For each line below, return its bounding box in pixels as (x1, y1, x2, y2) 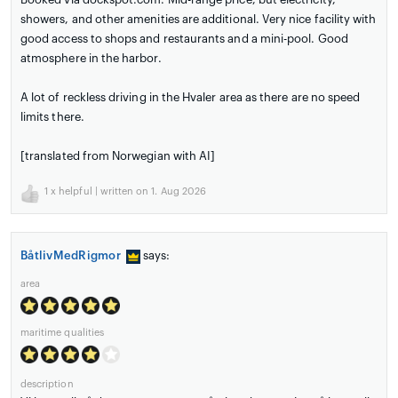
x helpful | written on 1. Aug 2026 (48, 187, 206, 197)
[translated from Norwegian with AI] (20, 150, 216, 163)
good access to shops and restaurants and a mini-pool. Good (20, 33, 348, 45)
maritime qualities (20, 328, 104, 338)
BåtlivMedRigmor (20, 250, 121, 262)
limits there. (20, 111, 84, 123)
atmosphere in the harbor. (20, 52, 162, 65)
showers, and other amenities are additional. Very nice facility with (20, 13, 377, 26)
